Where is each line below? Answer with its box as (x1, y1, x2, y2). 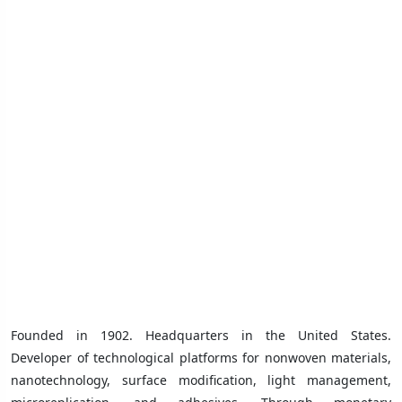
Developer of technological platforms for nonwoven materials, (11, 348, 391, 366)
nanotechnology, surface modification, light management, (11, 371, 391, 389)
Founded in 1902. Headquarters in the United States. (11, 326, 391, 344)
